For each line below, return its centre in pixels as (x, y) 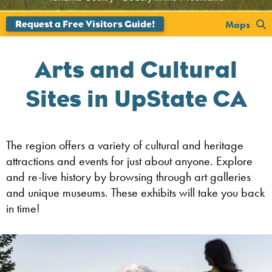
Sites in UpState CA (136, 99)
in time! (23, 209)
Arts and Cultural (136, 70)
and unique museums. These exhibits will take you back (135, 193)
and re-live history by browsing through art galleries (128, 177)
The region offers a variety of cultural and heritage (125, 145)
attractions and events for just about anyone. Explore (129, 161)
